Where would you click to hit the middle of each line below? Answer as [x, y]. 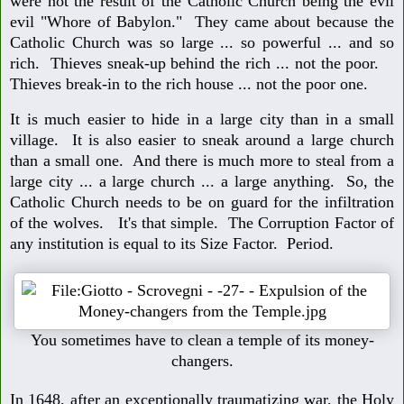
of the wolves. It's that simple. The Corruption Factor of [202, 223]
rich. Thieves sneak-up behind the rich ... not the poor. [202, 64]
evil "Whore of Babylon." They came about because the [202, 22]
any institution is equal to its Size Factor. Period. [172, 244]
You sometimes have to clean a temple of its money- [202, 340]
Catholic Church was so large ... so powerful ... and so [202, 43]
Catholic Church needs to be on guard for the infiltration [202, 202]
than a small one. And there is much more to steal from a [202, 161]
